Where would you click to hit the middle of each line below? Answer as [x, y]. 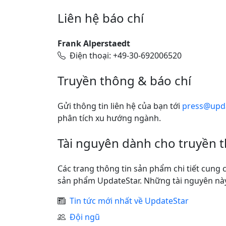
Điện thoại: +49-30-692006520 [126, 55]
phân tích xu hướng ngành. [109, 118]
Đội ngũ [85, 217]
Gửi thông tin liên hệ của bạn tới [120, 106]
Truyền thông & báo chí [124, 80]
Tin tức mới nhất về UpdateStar [129, 201]
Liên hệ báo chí [101, 18]
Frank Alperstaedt [94, 43]
